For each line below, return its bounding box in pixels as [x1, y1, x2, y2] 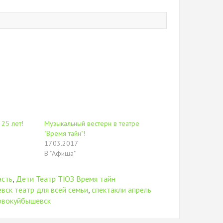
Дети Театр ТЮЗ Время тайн [16, 174, 116, 184]
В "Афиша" [44, 149, 76, 158]
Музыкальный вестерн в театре [44, 119, 140, 128]
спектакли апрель [92, 185, 152, 195]
